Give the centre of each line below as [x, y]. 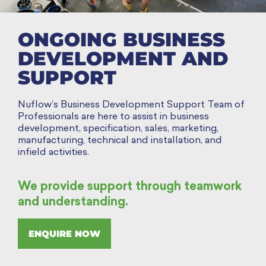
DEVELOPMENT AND [123, 59]
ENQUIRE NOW [64, 233]
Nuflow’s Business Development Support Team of [131, 105]
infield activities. [53, 153]
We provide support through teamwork [130, 187]
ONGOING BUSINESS [121, 40]
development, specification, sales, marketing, [118, 129]
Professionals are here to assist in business [113, 117]
